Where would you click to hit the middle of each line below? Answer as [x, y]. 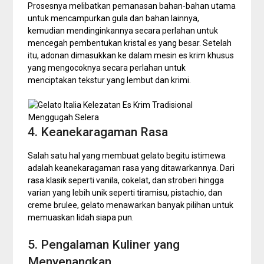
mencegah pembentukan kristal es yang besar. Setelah [130, 43]
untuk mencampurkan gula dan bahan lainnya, [114, 18]
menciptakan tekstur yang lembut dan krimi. [110, 80]
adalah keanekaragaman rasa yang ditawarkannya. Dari [131, 168]
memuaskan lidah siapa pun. [81, 217]
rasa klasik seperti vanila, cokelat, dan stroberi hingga [126, 180]
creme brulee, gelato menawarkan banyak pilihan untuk [131, 205]
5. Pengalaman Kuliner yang [104, 245]
